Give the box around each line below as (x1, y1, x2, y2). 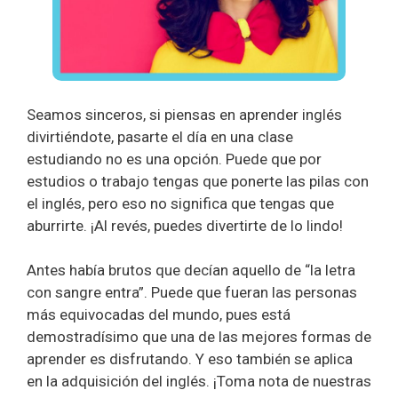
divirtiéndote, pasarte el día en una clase (27, 127, 293, 146)
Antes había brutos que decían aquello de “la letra (27, 261, 355, 279)
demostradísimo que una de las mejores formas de (27, 328, 371, 346)
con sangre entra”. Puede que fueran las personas (27, 283, 357, 301)
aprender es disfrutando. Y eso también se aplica (27, 350, 353, 368)
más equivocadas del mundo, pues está (27, 306, 291, 323)
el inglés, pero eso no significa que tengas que (27, 194, 334, 212)
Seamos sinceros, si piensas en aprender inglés (27, 105, 342, 123)
